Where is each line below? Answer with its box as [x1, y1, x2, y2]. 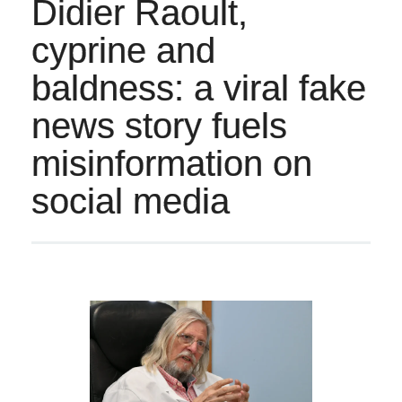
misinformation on [31, 144, 313, 184]
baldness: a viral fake [31, 68, 367, 109]
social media [31, 181, 231, 222]
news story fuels [31, 106, 288, 146]
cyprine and [31, 31, 216, 71]
